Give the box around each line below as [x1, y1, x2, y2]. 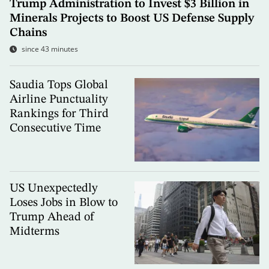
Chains [10, 27, 47, 40]
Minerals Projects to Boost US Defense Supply [10, 13, 254, 25]
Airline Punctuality [10, 94, 108, 106]
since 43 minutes [22, 44, 78, 55]
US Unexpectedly [10, 182, 98, 195]
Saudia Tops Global [10, 79, 108, 92]
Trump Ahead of [10, 211, 94, 223]
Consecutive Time [10, 122, 101, 135]
